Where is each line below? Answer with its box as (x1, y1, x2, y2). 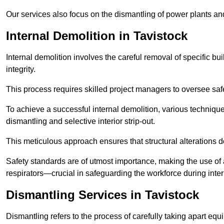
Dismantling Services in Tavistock (6, 188, 199, 202)
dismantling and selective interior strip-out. (6, 117, 155, 126)
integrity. (6, 65, 35, 74)
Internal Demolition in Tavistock (6, 29, 187, 43)
